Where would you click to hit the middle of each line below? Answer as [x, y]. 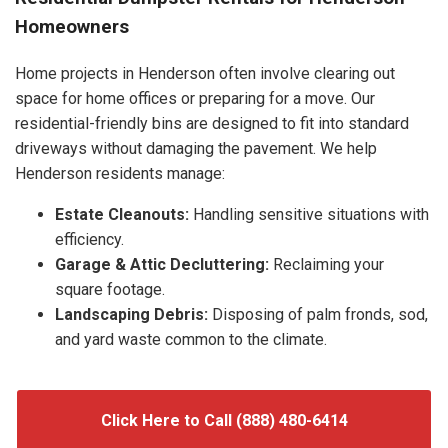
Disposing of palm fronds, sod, [318, 314]
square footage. [110, 289]
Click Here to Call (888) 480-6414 [224, 420]
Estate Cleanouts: [122, 214]
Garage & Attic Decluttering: [162, 264]
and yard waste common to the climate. [191, 339]
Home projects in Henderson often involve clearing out [205, 73]
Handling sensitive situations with [309, 214]
